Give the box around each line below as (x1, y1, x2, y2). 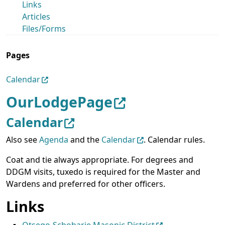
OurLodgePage (6, 92, 113, 111)
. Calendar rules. (144, 134, 205, 145)
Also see (6, 134, 39, 145)
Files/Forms (22, 23, 66, 34)
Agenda (39, 134, 68, 145)
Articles (22, 11, 50, 22)
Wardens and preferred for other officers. (6, 178, 165, 189)
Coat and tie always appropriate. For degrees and (6, 154, 193, 165)
